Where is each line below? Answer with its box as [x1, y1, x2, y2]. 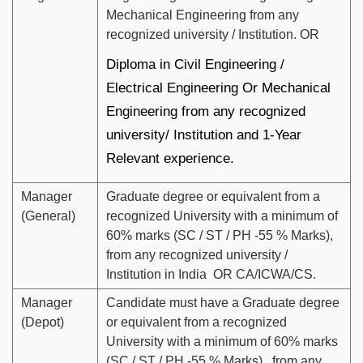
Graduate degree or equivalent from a [106, 190, 320, 204]
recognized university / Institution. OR [106, 28, 319, 42]
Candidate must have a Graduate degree [106, 296, 340, 310]
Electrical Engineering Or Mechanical [106, 80, 331, 96]
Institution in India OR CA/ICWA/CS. [106, 267, 316, 282]
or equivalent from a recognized [106, 315, 287, 330]
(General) [21, 209, 75, 224]
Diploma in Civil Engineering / [106, 57, 284, 73]
